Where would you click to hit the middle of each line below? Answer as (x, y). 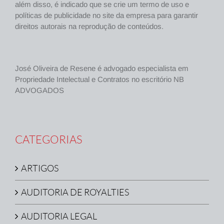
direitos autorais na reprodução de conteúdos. (89, 26)
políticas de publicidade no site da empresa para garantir (106, 15)
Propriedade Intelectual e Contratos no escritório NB (99, 79)
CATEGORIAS (49, 139)
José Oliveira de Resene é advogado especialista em (102, 68)
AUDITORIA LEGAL (59, 216)
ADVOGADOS (39, 90)
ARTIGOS (40, 168)
